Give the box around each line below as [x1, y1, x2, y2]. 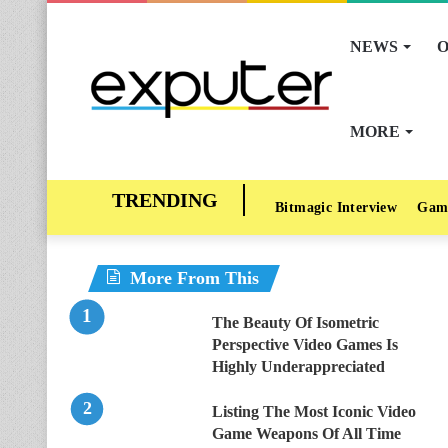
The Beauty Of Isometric [212, 314, 379, 331]
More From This [130, 268, 259, 288]
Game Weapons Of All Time [212, 425, 401, 442]
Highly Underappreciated [212, 358, 385, 375]
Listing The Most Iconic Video [212, 403, 416, 420]
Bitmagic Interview [275, 200, 398, 215]
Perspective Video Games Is [212, 336, 398, 353]
